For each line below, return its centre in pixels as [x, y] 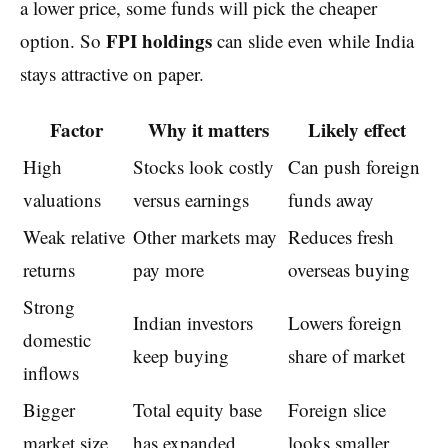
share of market [346, 356]
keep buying [181, 356]
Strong [49, 307]
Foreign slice [337, 410]
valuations [62, 200]
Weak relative [74, 237]
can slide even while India [313, 40]
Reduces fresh [341, 237]
